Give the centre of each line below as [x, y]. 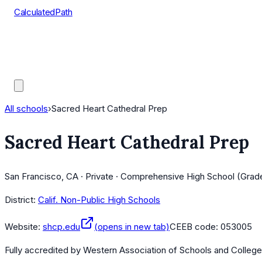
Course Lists [39, 41]
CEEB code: [195, 227]
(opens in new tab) [132, 227]
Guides [28, 70]
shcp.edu [61, 227]
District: [20, 200]
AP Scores [35, 56]
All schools [26, 108]
